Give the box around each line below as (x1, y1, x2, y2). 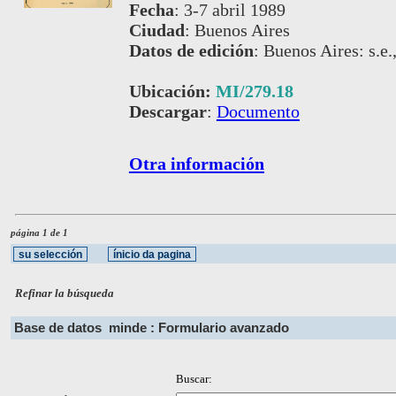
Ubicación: (128, 81, 216, 102)
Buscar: (175, 371, 212, 385)
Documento (216, 102, 300, 122)
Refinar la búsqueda (15, 286, 115, 300)
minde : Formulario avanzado (109, 319, 289, 335)
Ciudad (128, 20, 185, 41)
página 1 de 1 (11, 226, 68, 238)
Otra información (128, 154, 264, 174)
